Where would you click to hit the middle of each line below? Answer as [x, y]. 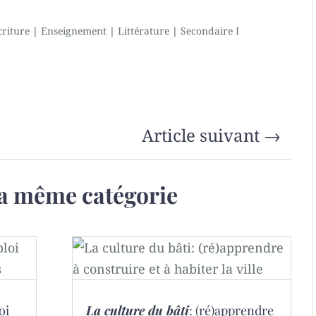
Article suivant [200, 135]
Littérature [144, 30]
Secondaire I [210, 30]
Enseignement [74, 30]
